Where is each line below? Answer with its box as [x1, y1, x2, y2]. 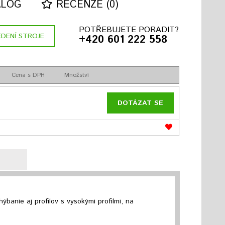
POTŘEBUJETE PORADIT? [78, 24, 179, 36]
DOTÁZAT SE [117, 98, 163, 108]
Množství [64, 71, 89, 79]
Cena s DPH [12, 71, 45, 79]
